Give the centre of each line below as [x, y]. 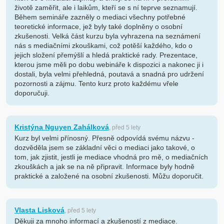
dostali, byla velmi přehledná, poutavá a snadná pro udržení [109, 74]
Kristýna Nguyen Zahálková [61, 127]
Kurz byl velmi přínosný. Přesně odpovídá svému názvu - [104, 138]
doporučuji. [32, 93]
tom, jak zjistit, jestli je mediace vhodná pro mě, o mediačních [111, 157]
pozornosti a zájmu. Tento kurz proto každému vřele [96, 84]
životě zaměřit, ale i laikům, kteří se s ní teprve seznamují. [106, 8]
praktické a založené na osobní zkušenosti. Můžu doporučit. [109, 176]
